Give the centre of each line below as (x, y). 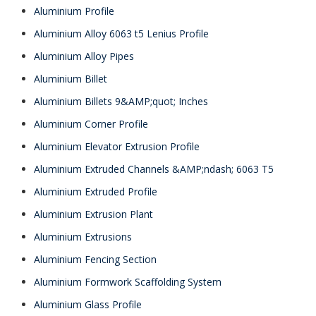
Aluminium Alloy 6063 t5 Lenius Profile (121, 34)
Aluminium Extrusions (83, 237)
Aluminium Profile (74, 11)
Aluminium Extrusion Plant (93, 214)
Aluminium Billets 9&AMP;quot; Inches (121, 101)
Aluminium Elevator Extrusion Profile (117, 146)
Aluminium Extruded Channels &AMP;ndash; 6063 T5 (154, 169)
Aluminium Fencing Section (95, 259)
